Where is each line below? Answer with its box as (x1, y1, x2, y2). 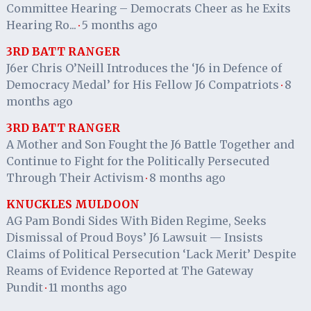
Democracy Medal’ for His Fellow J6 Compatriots (6, 77, 279, 92)
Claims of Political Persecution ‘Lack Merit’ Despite (6, 246, 296, 261)
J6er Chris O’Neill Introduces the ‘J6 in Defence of (6, 60, 282, 75)
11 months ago (48, 280, 127, 294)
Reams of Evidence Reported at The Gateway (6, 263, 253, 278)
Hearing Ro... (6, 17, 76, 32)
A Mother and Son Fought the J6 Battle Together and (6, 137, 294, 151)
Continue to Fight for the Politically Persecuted (6, 153, 269, 168)
